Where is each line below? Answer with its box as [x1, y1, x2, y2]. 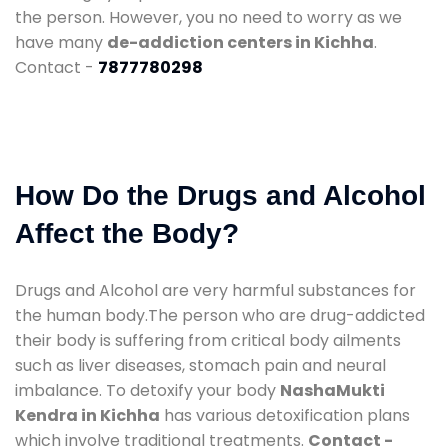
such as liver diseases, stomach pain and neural [15, 353, 386, 377]
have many [15, 30, 107, 54]
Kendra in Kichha [15, 403, 160, 427]
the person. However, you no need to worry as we [15, 5, 402, 29]
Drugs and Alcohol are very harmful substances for [15, 278, 416, 302]
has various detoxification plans [160, 403, 410, 427]
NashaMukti [280, 378, 385, 402]
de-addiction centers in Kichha [107, 30, 374, 54]
